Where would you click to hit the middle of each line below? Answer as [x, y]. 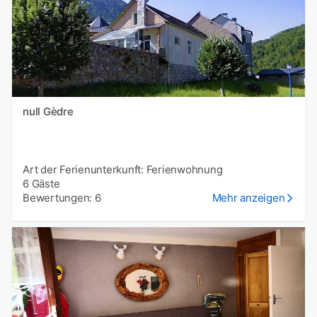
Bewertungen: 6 [62, 197]
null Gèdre [58, 111]
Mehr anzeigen [248, 197]
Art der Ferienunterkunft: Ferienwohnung [123, 169]
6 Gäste [41, 183]
